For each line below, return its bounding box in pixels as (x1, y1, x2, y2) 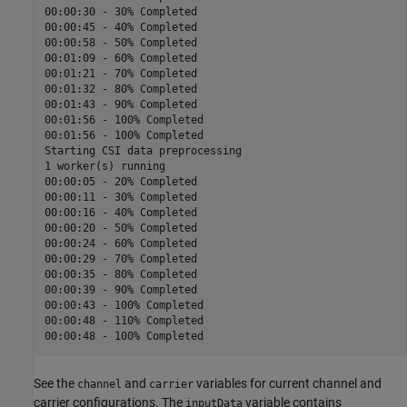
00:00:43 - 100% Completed (44, 299, 203, 313)
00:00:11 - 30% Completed (44, 191, 197, 204)
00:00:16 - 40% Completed (44, 206, 197, 220)
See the (34, 375, 77, 391)
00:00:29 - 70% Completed (44, 253, 197, 266)
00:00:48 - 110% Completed (44, 314, 203, 328)
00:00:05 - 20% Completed (44, 175, 197, 189)
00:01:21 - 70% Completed (44, 67, 197, 81)
